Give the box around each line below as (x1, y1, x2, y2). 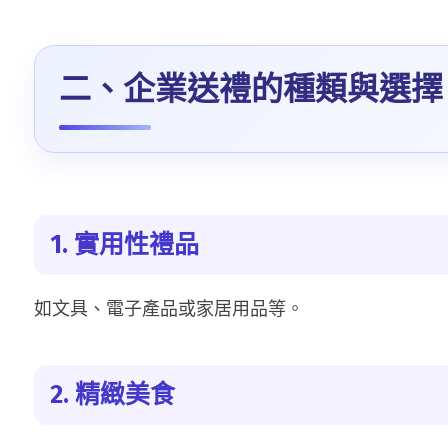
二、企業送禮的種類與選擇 (59, 70, 443, 108)
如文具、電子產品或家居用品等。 (34, 298, 304, 319)
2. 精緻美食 (50, 380, 175, 410)
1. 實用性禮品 (50, 230, 199, 260)
